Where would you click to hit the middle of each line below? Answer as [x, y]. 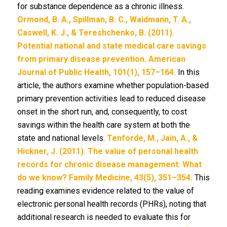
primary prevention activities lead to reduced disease [111, 99]
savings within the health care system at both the [103, 125]
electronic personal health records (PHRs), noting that [111, 204]
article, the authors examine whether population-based [113, 85]
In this [187, 72]
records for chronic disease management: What [109, 164]
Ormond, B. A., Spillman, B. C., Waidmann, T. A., [104, 20]
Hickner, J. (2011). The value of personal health [107, 151]
